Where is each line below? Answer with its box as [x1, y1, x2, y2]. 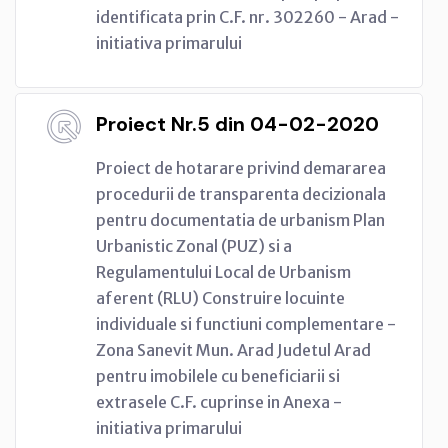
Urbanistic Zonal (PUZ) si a [96, 235, 292, 256]
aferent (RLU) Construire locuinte [96, 287, 345, 308]
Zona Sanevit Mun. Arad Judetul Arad [96, 339, 371, 360]
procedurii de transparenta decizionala [96, 183, 386, 204]
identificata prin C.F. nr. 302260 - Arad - [96, 6, 399, 27]
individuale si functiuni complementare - [96, 313, 396, 334]
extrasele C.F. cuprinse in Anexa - [96, 391, 342, 412]
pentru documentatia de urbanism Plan [96, 209, 385, 230]
